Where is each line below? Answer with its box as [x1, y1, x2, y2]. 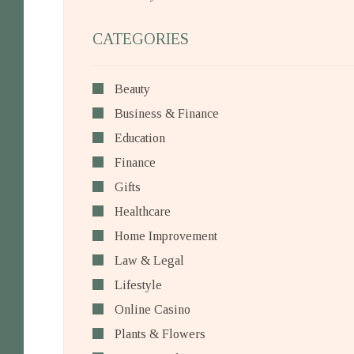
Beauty [115, 82, 150, 96]
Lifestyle [115, 278, 162, 292]
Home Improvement [115, 229, 217, 243]
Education [115, 131, 165, 145]
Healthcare [115, 205, 171, 218]
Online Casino [115, 303, 190, 316]
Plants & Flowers [115, 327, 205, 341]
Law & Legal [115, 254, 184, 267]
